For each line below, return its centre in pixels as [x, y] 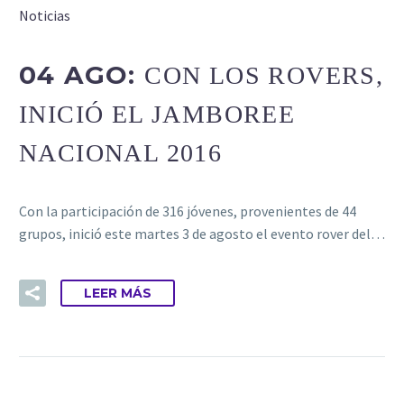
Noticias [45, 16]
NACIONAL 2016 [121, 152]
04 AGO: [82, 74]
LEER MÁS [118, 293]
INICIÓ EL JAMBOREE [157, 114]
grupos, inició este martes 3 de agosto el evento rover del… [202, 234]
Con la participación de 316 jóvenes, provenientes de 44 [188, 211]
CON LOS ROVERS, [264, 75]
